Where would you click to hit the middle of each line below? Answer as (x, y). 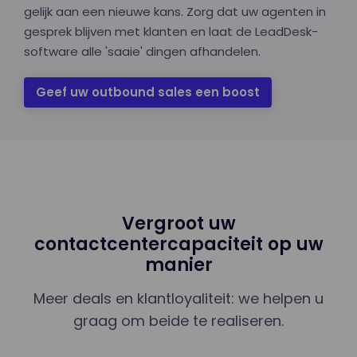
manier (178, 265)
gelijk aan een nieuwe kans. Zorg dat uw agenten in (175, 11)
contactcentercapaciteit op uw (178, 244)
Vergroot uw (178, 223)
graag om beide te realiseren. (178, 320)
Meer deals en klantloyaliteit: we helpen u (178, 298)
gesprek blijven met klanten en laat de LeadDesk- (171, 31)
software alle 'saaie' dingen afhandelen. (144, 51)
